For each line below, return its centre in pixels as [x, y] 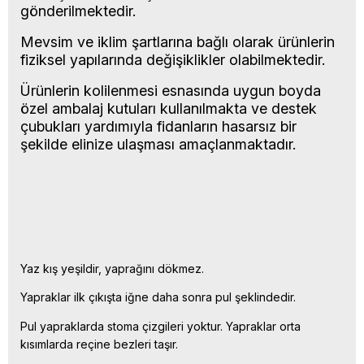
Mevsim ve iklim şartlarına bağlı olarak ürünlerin [178, 41]
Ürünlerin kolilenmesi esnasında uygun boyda [171, 90]
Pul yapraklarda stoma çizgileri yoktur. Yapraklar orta [160, 326]
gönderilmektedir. [151, 11]
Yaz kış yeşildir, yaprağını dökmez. [112, 268]
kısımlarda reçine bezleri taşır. [99, 344]
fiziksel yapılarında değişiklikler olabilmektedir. [173, 59]
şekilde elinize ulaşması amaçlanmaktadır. [158, 144]
